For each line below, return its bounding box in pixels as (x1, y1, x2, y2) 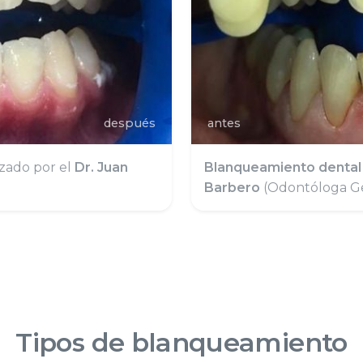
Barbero (204, 179, 260, 195)
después (103, 115, 156, 130)
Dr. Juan (75, 159, 128, 175)
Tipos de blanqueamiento (15, 326, 348, 358)
